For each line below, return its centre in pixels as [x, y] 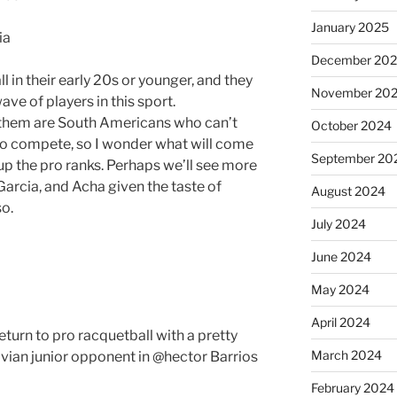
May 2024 [340, 290]
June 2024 [341, 257]
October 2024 [351, 126]
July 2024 [338, 224]
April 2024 [340, 323]
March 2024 [346, 355]
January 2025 [350, 27]
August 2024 [348, 191]
